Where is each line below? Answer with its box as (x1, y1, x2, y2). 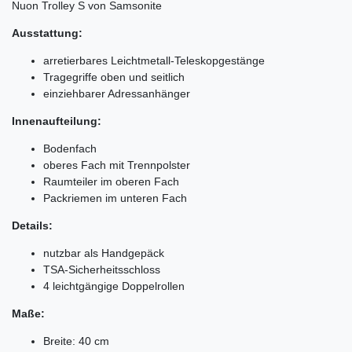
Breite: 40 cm (43, 334, 109, 347)
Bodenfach (43, 141, 97, 155)
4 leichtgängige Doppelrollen (43, 279, 185, 292)
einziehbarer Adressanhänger (43, 86, 190, 100)
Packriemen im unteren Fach (43, 191, 187, 204)
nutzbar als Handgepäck (43, 246, 164, 259)
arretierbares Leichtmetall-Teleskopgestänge (43, 53, 265, 67)
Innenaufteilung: (12, 114, 101, 127)
